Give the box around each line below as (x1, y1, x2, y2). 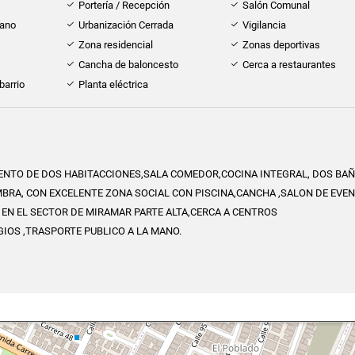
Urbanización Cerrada (78, 19, 174, 32)
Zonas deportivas (242, 39, 321, 52)
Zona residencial (78, 39, 153, 52)
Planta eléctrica (78, 78, 148, 91)
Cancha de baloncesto (78, 59, 178, 71)
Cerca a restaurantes (242, 59, 337, 71)
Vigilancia (242, 19, 287, 32)
